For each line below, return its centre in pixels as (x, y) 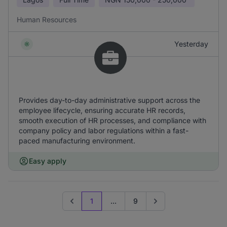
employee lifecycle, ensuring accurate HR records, (102, 110)
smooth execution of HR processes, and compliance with (112, 120)
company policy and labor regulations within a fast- (104, 130)
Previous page (90, 205)
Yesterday (191, 44)
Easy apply (48, 161)
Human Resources (47, 20)
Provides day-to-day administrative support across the (109, 100)
